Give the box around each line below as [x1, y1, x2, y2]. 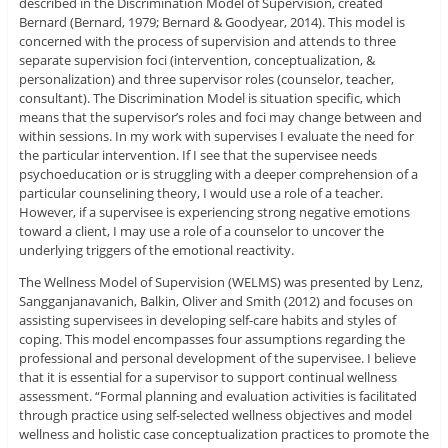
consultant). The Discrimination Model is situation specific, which [18, 89, 401, 108]
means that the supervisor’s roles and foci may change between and [18, 108, 422, 127]
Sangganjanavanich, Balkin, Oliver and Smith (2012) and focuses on [18, 292, 413, 311]
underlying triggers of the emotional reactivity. [18, 241, 294, 260]
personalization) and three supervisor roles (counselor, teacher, [18, 70, 394, 89]
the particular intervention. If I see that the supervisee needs [18, 146, 377, 165]
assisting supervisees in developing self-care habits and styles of [18, 311, 396, 330]
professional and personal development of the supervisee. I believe [18, 349, 416, 368]
